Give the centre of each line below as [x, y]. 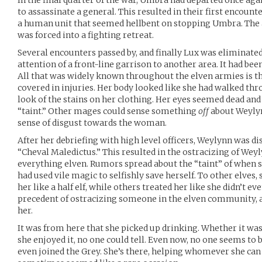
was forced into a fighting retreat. [86, 35]
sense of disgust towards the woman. [92, 123]
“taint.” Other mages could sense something [108, 111]
